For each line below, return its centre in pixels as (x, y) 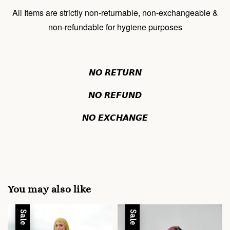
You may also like (50, 189)
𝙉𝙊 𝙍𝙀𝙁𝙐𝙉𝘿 (115, 95)
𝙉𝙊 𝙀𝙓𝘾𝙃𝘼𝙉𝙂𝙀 (115, 118)
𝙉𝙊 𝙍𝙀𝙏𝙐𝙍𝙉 (115, 72)
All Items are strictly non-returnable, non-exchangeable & (115, 13)
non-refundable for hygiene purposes (115, 27)
